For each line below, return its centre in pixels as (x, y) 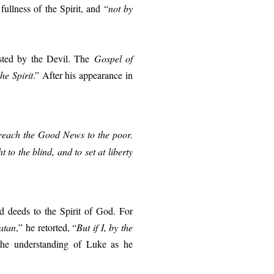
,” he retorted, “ (46, 227)
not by (120, 8)
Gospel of (113, 58)
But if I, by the (105, 227)
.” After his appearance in (83, 75)
